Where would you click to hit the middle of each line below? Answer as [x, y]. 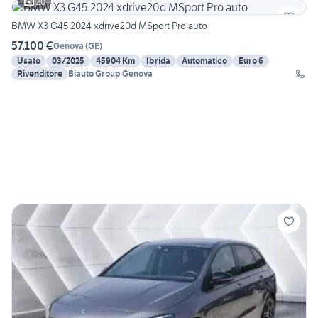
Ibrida [158, 61]
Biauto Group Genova [110, 74]
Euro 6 [251, 61]
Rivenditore [40, 74]
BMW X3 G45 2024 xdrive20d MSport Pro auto [109, 26]
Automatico [204, 61]
